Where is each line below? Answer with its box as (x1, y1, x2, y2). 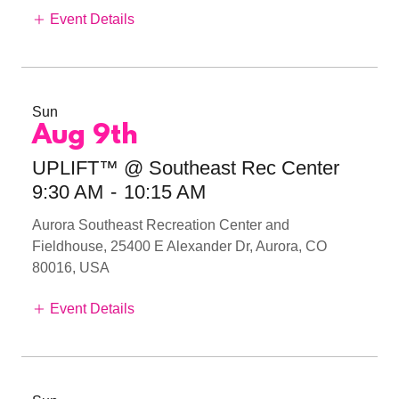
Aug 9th (32, 120, 138, 152)
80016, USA (32, 259, 110, 275)
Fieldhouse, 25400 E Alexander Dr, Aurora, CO (32, 238, 327, 254)
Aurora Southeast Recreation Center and (32, 216, 289, 232)
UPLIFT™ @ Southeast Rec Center (32, 156, 339, 179)
